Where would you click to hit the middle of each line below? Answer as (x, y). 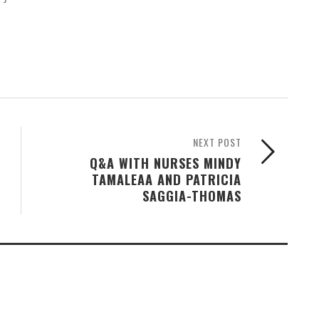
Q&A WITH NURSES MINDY (166, 162)
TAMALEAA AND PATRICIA (167, 179)
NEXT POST (217, 142)
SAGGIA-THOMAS (192, 195)
